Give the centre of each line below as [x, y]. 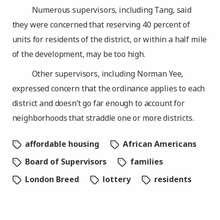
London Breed [52, 179]
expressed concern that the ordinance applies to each [109, 88]
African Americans [159, 144]
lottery [116, 179]
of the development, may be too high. [79, 54]
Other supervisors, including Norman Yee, [108, 74]
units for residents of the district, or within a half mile [110, 39]
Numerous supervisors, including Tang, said [111, 10]
